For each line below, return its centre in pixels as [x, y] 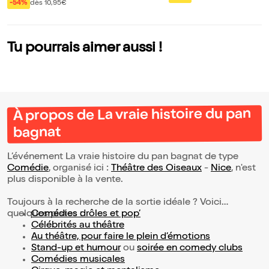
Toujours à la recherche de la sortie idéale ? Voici [114, 203]
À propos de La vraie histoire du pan [132, 116]
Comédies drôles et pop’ [86, 215]
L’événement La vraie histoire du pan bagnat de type [123, 158]
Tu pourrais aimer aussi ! [85, 49]
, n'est [243, 169]
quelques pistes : [45, 215]
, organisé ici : [80, 169]
